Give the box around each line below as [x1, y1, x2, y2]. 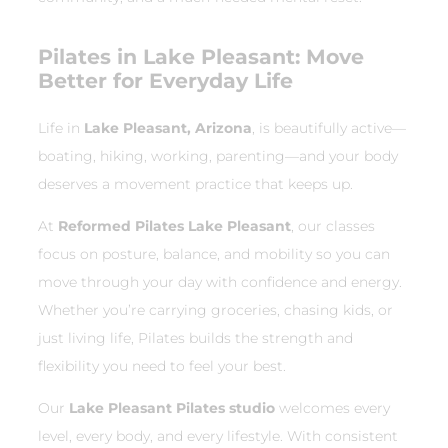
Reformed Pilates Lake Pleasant [58, 216, 291, 235]
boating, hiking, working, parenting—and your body [38, 146, 398, 165]
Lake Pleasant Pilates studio [69, 398, 275, 417]
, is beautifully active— [252, 118, 406, 137]
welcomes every [275, 398, 390, 417]
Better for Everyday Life [38, 68, 293, 94]
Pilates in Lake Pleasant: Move [38, 44, 364, 70]
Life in [38, 118, 84, 137]
